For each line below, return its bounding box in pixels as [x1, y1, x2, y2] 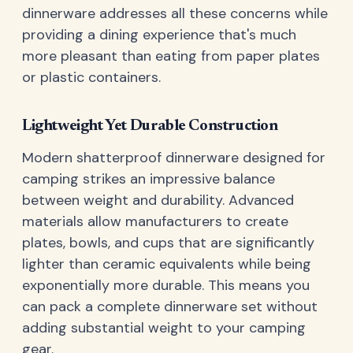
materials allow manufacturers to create [22, 211, 288, 231]
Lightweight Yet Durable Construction [22, 118, 278, 135]
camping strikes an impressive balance [22, 169, 275, 188]
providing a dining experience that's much [22, 25, 296, 45]
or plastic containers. [22, 68, 161, 87]
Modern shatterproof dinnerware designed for [22, 147, 325, 167]
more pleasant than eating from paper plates [22, 46, 320, 66]
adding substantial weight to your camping [22, 318, 306, 337]
